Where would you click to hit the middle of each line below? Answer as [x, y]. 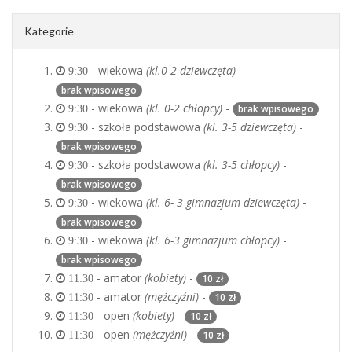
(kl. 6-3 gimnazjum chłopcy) [213, 240]
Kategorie [49, 31]
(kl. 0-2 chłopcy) [184, 108]
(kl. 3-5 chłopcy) [242, 165]
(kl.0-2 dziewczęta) [191, 70]
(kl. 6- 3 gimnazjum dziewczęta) [223, 202]
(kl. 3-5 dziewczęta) [250, 127]
